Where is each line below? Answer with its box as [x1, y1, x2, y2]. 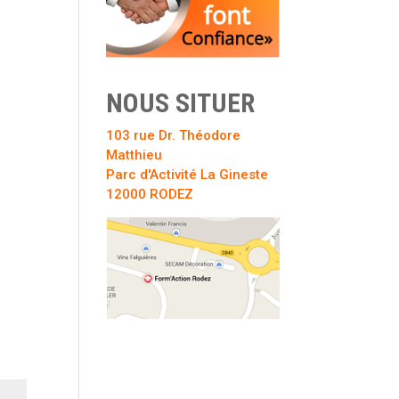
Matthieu [106, 146, 163, 163]
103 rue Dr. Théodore [106, 126, 241, 143]
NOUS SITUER [106, 86, 256, 118]
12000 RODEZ [106, 185, 194, 202]
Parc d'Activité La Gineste [106, 166, 269, 183]
